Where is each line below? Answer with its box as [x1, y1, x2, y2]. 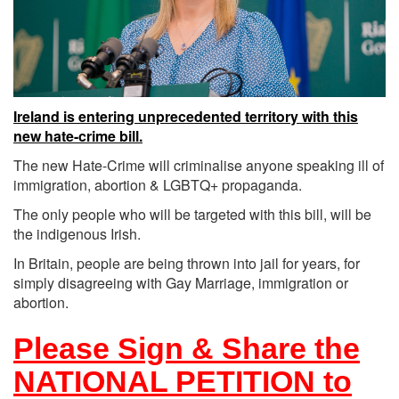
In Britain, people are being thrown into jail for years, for [13, 252, 360, 273]
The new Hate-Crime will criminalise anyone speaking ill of [13, 154, 384, 175]
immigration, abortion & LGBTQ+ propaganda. [13, 174, 302, 195]
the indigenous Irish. [13, 223, 144, 244]
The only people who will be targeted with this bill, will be [13, 203, 371, 224]
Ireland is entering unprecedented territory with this [13, 105, 358, 126]
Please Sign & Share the [13, 330, 360, 365]
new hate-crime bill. [13, 125, 142, 146]
